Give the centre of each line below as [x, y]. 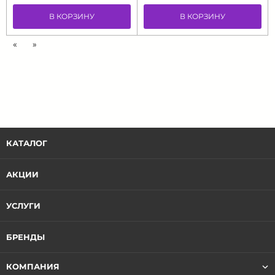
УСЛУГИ [23, 206]
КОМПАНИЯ [33, 266]
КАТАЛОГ [27, 143]
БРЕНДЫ [25, 237]
